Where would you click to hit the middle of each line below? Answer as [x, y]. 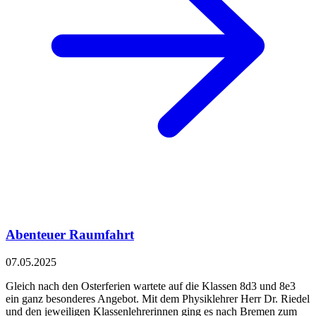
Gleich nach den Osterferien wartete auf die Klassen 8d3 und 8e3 [151, 286]
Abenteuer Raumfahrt [70, 234]
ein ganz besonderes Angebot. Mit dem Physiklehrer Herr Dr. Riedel [158, 298]
